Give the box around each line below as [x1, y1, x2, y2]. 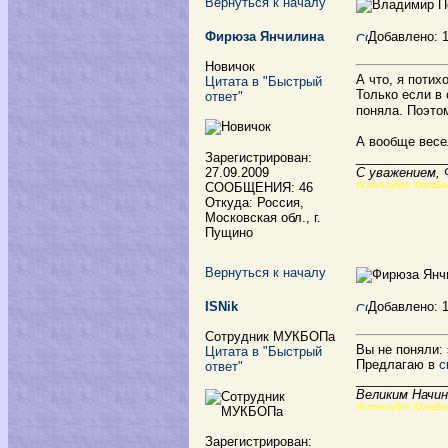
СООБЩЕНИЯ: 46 [205, 180, 313, 195]
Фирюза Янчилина [205, 29, 324, 44]
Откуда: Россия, [205, 195, 304, 210]
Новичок [205, 59, 255, 74]
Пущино [205, 225, 253, 240]
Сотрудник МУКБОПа [205, 329, 335, 344]
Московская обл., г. [205, 210, 321, 225]
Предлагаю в [356, 357, 439, 372]
